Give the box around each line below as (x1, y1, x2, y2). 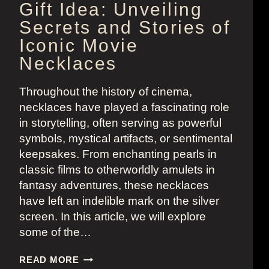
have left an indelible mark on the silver (19, 195, 219, 208)
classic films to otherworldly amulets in (19, 163, 215, 177)
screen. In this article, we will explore (19, 210, 206, 223)
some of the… (19, 226, 91, 239)
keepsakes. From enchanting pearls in (19, 148, 217, 161)
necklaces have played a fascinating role (19, 101, 229, 114)
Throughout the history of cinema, (19, 85, 192, 98)
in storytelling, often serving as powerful (19, 116, 222, 130)
